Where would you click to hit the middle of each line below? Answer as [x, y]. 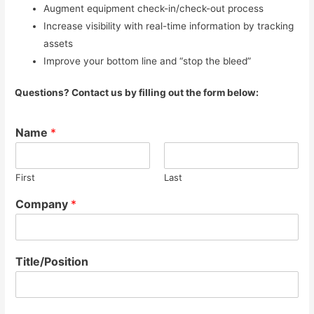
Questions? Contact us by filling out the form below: [137, 93]
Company [43, 204]
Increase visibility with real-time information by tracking [169, 26]
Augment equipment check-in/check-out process [154, 8]
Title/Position [52, 262]
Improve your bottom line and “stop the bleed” [148, 61]
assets [59, 43]
